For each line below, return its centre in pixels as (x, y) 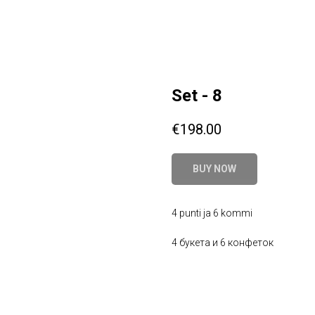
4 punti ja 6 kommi (212, 213)
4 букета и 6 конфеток (223, 243)
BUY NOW (214, 169)
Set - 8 (197, 96)
